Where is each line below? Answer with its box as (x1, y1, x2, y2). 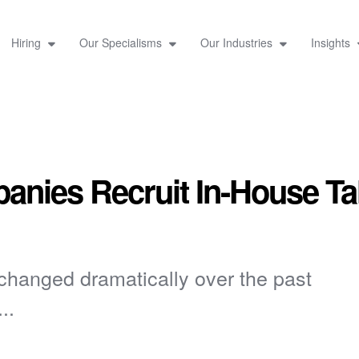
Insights (310, 34, 353, 50)
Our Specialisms (79, 34, 165, 50)
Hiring (10, 34, 44, 50)
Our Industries (200, 34, 276, 50)
